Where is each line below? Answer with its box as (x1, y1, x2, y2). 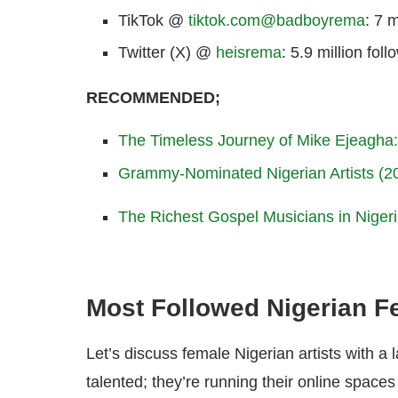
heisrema (216, 44, 282, 62)
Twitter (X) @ (118, 44, 216, 62)
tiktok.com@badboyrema (188, 12, 365, 30)
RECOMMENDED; (86, 89, 220, 107)
